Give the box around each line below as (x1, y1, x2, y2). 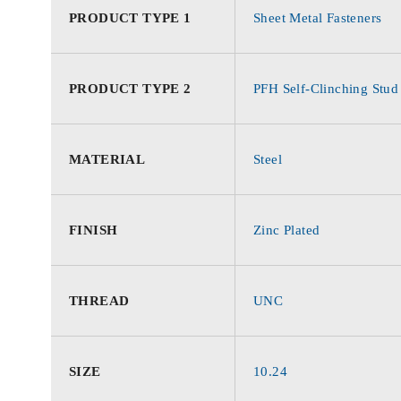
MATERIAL (69, 152, 146, 166)
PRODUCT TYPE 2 (69, 81, 192, 96)
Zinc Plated (253, 223, 320, 237)
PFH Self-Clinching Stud (253, 81, 399, 96)
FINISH (69, 223, 118, 237)
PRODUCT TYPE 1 (69, 11, 192, 25)
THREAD (69, 294, 130, 308)
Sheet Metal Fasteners (253, 11, 382, 25)
